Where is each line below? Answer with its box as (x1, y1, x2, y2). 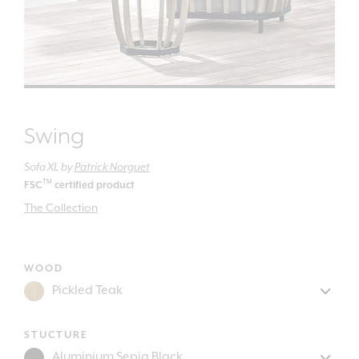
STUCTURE (23, 329, 88, 341)
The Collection (23, 201, 98, 215)
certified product (51, 179, 135, 192)
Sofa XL (23, 160, 59, 174)
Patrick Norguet (74, 160, 150, 174)
